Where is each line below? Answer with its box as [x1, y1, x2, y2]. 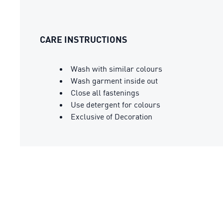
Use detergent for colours [71, 100, 160, 110]
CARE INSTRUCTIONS [40, 34, 127, 45]
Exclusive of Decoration [71, 111, 152, 121]
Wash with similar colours [71, 64, 162, 74]
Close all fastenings [71, 88, 139, 98]
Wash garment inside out [71, 76, 158, 86]
